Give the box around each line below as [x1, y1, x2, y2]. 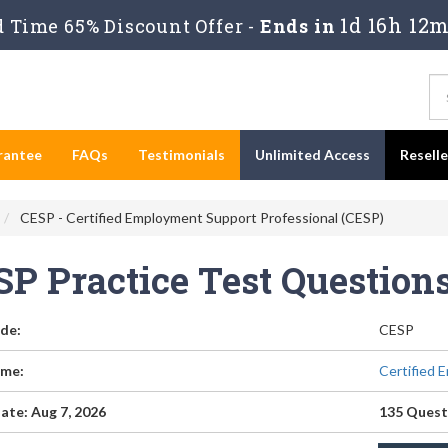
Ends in [254, 14, 340, 38]
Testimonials [138, 146, 225, 163]
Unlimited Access [255, 146, 370, 163]
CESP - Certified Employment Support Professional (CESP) [17, 209, 384, 226]
